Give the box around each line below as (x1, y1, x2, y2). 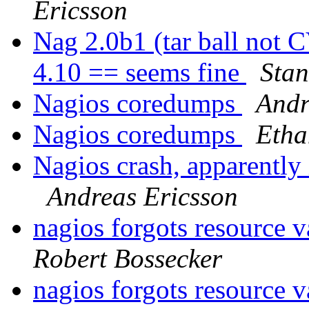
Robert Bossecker (33, 243, 222, 274)
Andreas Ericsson (47, 181, 238, 212)
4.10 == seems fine (33, 57, 246, 88)
